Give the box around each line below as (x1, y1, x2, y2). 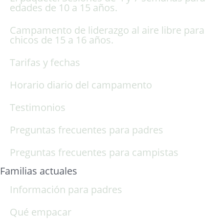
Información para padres (10, 182, 122, 196)
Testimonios (10, 100, 66, 114)
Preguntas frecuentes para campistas (10, 145, 178, 159)
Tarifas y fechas (10, 55, 80, 69)
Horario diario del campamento (10, 78, 152, 91)
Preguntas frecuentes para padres (10, 123, 163, 136)
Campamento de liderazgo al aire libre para (10, 23, 204, 37)
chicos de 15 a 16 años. (10, 33, 113, 46)
